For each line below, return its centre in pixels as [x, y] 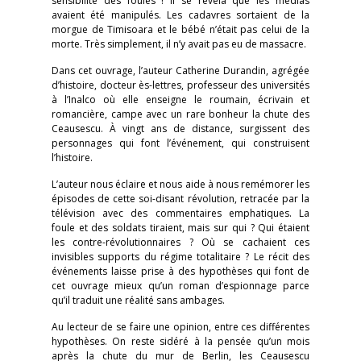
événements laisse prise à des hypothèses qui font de [180, 271]
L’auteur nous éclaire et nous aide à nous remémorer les [180, 184]
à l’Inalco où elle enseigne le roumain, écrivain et [180, 100]
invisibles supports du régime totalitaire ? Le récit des [180, 257]
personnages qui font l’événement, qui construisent [180, 143]
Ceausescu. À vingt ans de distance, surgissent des [180, 129]
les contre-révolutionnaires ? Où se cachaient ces [180, 242]
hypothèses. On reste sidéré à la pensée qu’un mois [180, 341]
